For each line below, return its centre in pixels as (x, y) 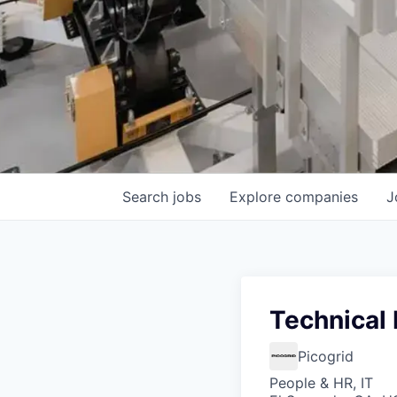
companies (322, 197)
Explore (257, 197)
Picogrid (326, 356)
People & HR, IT (321, 383)
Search (148, 197)
